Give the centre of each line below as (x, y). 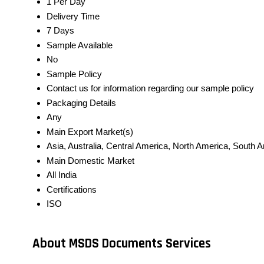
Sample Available (80, 45)
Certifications (72, 190)
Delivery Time (73, 16)
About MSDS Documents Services (122, 244)
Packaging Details (81, 103)
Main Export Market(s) (90, 132)
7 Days (60, 31)
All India (62, 175)
